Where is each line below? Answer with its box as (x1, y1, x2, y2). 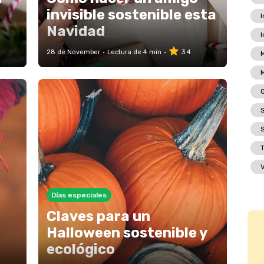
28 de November (46, 48, 100, 56)
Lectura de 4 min (107, 48, 161, 56)
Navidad (46, 23, 105, 39)
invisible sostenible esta (46, 6, 216, 23)
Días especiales (51, 191, 107, 199)
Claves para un (46, 208, 150, 225)
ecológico (46, 241, 115, 258)
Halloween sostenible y (46, 225, 207, 241)
